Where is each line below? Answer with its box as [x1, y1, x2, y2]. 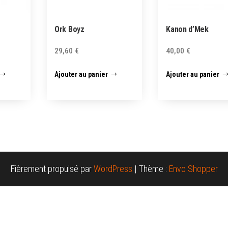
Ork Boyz [54, 24, 84, 34]
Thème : [138, 163, 169, 175]
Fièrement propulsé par [10, 163, 94, 175]
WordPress [93, 163, 132, 175]
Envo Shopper [168, 163, 218, 175]
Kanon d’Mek [166, 24, 209, 34]
